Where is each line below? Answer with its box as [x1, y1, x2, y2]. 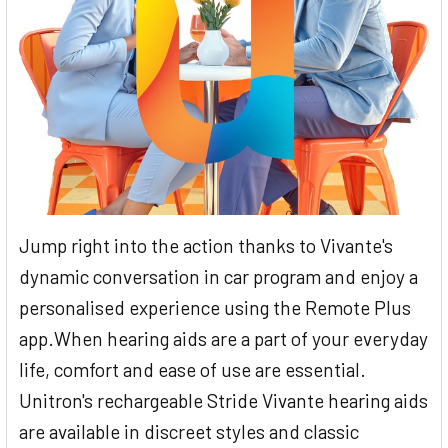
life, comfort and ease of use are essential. [19, 357, 366, 381]
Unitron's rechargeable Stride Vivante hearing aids [19, 388, 428, 412]
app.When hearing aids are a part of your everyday [19, 326, 428, 350]
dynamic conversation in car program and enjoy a [19, 264, 418, 288]
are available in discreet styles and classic [19, 419, 359, 443]
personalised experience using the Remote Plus [19, 295, 411, 319]
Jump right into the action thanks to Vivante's [19, 233, 393, 257]
